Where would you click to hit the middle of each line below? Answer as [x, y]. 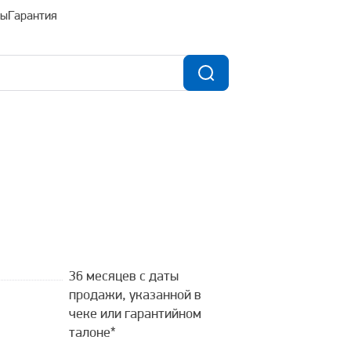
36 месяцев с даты [124, 277]
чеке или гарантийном [135, 315]
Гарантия [32, 16]
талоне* [92, 333]
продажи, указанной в [135, 296]
